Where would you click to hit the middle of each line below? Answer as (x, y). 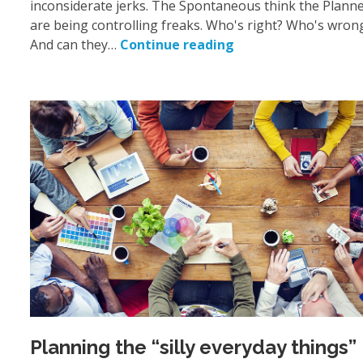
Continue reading (177, 45)
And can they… (75, 45)
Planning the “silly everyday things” (193, 348)
